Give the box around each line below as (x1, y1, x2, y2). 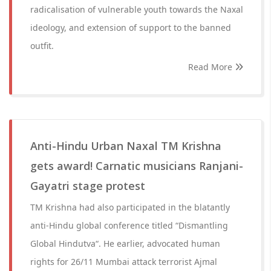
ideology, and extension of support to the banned (30, 22, 231, 33)
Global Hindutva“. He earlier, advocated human (30, 238, 220, 249)
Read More (188, 61, 235, 73)
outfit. (30, 40, 54, 51)
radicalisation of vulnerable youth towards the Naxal (30, 4, 243, 15)
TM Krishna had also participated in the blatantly (30, 201, 230, 213)
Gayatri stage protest (30, 178, 145, 193)
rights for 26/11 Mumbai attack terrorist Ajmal (30, 256, 217, 267)
